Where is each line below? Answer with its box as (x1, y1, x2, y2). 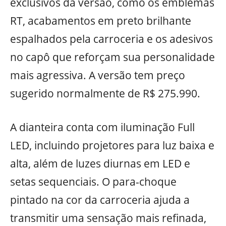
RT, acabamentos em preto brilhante (10, 13, 191, 28)
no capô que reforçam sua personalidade (10, 49, 215, 64)
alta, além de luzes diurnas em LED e (10, 156, 190, 171)
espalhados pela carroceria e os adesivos (10, 31, 213, 46)
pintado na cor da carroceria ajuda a (10, 193, 190, 207)
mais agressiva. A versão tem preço (10, 68, 185, 82)
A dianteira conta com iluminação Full (10, 120, 195, 135)
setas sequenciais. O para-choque (10, 175, 177, 189)
